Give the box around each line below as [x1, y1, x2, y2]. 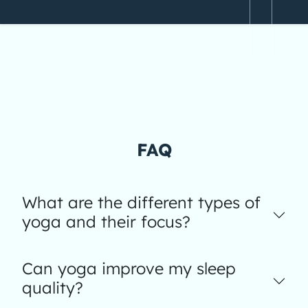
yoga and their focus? [22, 212, 190, 232]
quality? [22, 278, 83, 298]
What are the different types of [22, 192, 261, 212]
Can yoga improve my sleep [22, 258, 236, 278]
